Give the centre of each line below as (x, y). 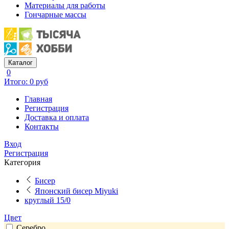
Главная (38, 99)
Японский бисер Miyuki (76, 191)
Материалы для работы (65, 5)
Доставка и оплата (57, 117)
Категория (22, 162)
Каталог (20, 62)
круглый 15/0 (48, 200)
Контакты (42, 126)
